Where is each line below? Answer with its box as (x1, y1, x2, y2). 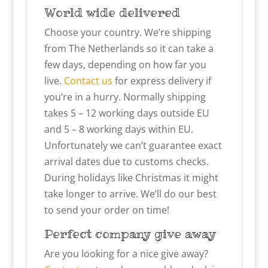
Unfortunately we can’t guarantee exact (44, 138, 222, 152)
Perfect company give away (44, 225, 216, 242)
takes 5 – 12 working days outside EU (44, 106, 209, 120)
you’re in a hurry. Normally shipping (44, 90, 206, 103)
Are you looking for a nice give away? (44, 246, 208, 260)
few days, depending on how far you (44, 57, 206, 71)
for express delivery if (112, 74, 211, 87)
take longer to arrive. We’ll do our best (44, 187, 217, 200)
